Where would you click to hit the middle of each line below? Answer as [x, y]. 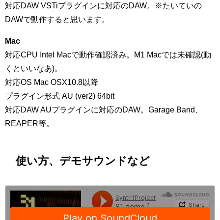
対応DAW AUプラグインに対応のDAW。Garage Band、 [104, 110]
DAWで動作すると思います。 [57, 19]
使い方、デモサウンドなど [83, 161]
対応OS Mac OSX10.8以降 [52, 82]
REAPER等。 [29, 124]
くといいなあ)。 [34, 69]
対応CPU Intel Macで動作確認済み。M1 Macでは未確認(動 [108, 55]
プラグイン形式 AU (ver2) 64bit [60, 96]
